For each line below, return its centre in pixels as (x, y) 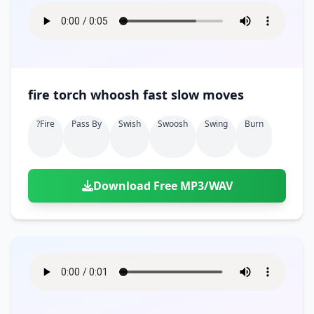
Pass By (87, 124)
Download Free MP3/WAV (163, 186)
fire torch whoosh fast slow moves (207, 95)
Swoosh (173, 124)
